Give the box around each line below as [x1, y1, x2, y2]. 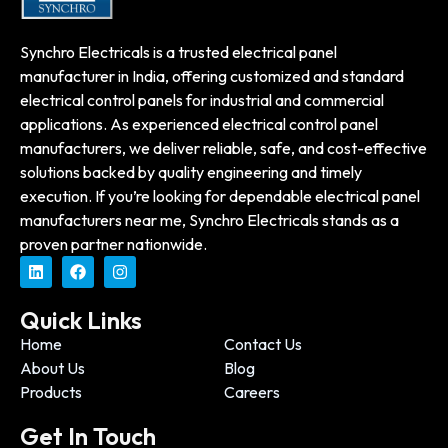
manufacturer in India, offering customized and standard [20, 65, 404, 86]
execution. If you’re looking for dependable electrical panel [20, 185, 420, 206]
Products [20, 381, 82, 402]
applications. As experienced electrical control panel [20, 113, 378, 134]
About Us [20, 357, 85, 378]
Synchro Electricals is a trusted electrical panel [20, 41, 337, 62]
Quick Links [20, 304, 142, 335]
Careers [224, 381, 280, 402]
